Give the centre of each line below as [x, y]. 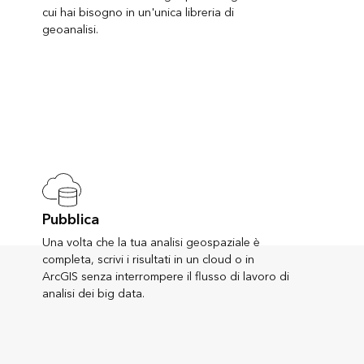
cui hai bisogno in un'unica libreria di [138, 12]
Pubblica [71, 219]
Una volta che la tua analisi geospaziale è [151, 242]
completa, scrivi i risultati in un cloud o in [148, 259]
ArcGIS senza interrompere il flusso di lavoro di [166, 276]
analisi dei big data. [93, 293]
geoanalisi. [70, 29]
